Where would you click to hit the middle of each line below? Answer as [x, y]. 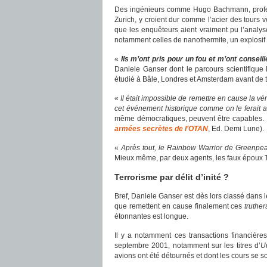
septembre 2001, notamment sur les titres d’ [187, 246]
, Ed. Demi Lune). [236, 129]
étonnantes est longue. [151, 216]
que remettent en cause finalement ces [180, 206]
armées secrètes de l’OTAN [161, 129]
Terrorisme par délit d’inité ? [172, 177]
